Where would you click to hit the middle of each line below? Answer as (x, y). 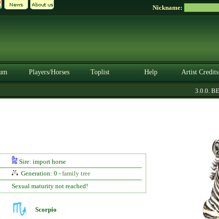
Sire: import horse (42, 162)
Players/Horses (49, 72)
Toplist (100, 72)
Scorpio (46, 209)
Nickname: (168, 8)
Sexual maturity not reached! (50, 186)
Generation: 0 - (41, 173)
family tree (76, 173)
